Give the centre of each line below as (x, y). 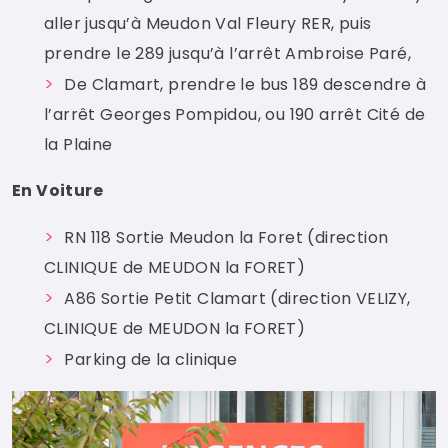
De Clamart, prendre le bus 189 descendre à (245, 84)
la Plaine (78, 144)
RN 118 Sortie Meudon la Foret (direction (226, 237)
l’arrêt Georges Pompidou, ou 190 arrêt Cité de (235, 114)
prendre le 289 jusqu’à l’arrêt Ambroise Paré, (227, 53)
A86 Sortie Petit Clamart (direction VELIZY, (237, 298)
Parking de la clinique (151, 359)
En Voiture (57, 190)
